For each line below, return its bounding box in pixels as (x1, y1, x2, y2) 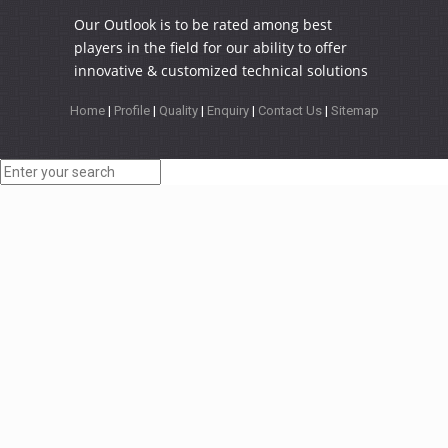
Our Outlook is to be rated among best (74, 14, 332, 34)
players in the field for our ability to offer (74, 37, 347, 57)
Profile (113, 102, 153, 118)
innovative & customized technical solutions (74, 60, 368, 80)
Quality (158, 102, 201, 118)
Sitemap (330, 102, 379, 118)
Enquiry (206, 102, 252, 118)
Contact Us (257, 102, 325, 118)
